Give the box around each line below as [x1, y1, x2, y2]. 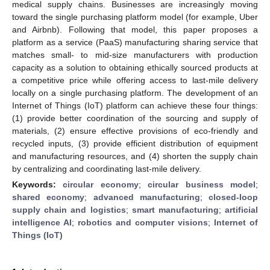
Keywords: [12, 179, 63, 189]
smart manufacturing [131, 204, 219, 215]
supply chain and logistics [12, 204, 126, 215]
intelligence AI [12, 217, 72, 227]
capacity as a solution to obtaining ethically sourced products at [12, 62, 258, 72]
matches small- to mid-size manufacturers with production [12, 49, 258, 60]
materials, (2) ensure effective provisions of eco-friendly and [12, 125, 258, 136]
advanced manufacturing [93, 192, 200, 202]
